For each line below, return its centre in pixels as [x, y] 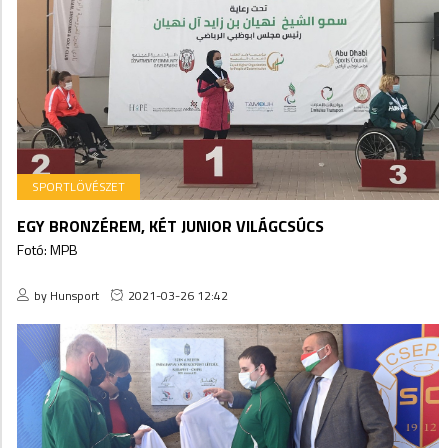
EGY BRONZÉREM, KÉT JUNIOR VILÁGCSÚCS [170, 225]
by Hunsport [66, 295]
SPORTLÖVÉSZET [78, 186]
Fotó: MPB [47, 249]
